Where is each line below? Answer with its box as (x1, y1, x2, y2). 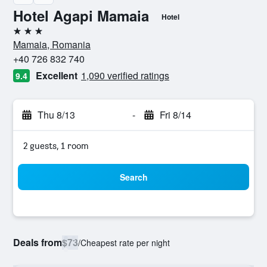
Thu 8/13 (38, 108, 75, 122)
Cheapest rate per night (80, 237, 170, 249)
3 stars (13, 30, 40, 41)
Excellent (36, 69, 77, 82)
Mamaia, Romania (13, 38, 91, 51)
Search (119, 171, 148, 183)
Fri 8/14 (159, 108, 191, 122)
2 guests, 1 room (23, 140, 89, 151)
